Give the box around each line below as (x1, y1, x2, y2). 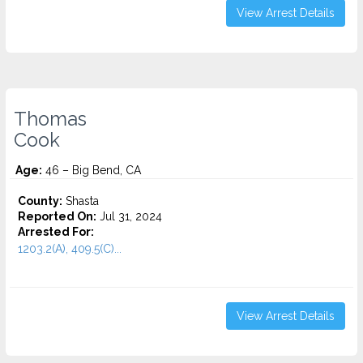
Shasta (62, 194, 99, 207)
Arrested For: (18, 225, 94, 238)
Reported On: (18, 210, 96, 223)
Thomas (14, 108, 87, 130)
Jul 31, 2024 (96, 210, 162, 223)
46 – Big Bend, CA (42, 164, 141, 177)
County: (18, 194, 62, 207)
